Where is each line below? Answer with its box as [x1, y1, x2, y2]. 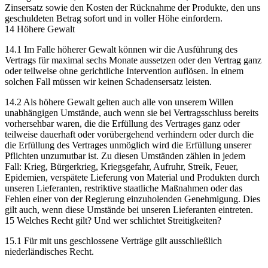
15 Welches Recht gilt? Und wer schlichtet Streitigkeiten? [5, 215, 221, 226]
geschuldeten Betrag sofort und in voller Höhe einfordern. [5, 13, 223, 23]
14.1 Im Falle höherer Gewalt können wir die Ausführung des [5, 44, 237, 54]
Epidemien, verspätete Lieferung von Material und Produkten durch [5, 172, 260, 182]
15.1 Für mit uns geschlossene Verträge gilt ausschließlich [5, 235, 222, 246]
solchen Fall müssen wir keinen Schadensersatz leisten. [5, 76, 212, 87]
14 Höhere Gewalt [5, 23, 75, 34]
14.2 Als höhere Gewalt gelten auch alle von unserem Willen [5, 96, 233, 107]
